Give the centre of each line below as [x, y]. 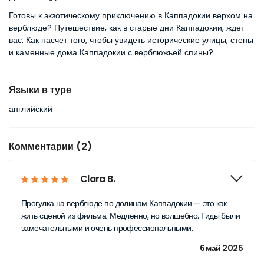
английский [31, 109]
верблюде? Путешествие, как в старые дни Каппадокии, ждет [127, 28]
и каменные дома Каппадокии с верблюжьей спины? [111, 52]
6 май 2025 [221, 248]
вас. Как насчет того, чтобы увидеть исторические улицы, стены [131, 40]
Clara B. [98, 179]
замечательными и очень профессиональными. [107, 228]
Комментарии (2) [50, 146]
